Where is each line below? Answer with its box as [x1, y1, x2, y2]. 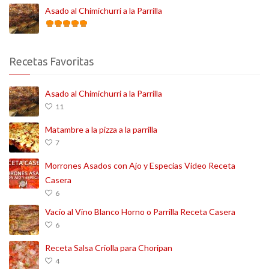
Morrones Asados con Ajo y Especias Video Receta [45, 160, 235, 171]
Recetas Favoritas [9, 55, 94, 67]
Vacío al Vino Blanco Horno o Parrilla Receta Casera [45, 206, 235, 217]
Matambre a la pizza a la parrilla [45, 124, 157, 134]
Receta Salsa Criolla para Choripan [45, 242, 172, 253]
